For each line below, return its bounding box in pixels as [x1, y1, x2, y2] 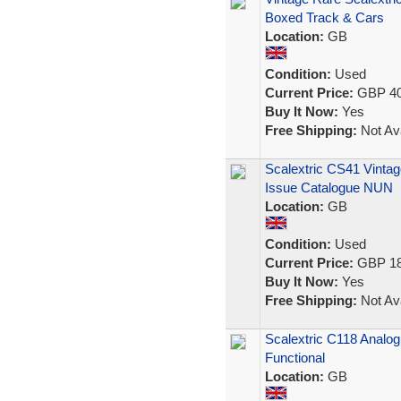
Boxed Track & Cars [264, 10, 384, 25]
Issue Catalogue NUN [264, 180, 393, 195]
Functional [264, 350, 325, 365]
